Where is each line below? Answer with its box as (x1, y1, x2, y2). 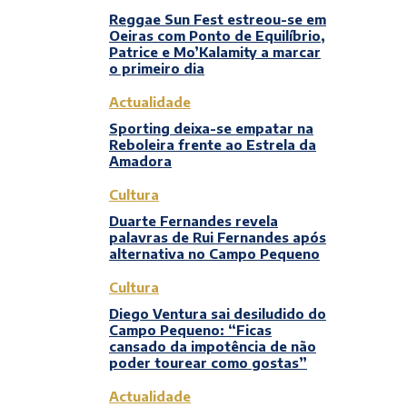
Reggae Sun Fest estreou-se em (109, 11, 326, 27)
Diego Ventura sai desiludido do (109, 305, 326, 322)
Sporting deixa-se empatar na (109, 120, 313, 136)
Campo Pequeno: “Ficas (109, 322, 272, 338)
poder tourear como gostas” (109, 354, 307, 371)
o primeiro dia (109, 60, 204, 76)
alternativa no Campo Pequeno (109, 245, 320, 262)
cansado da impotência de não (109, 338, 316, 354)
